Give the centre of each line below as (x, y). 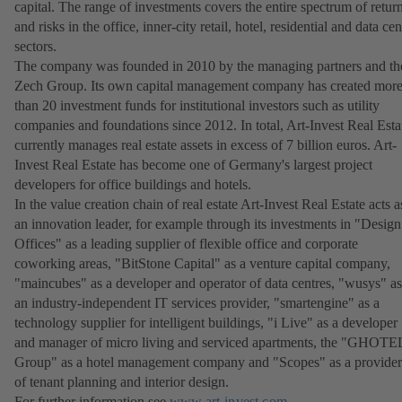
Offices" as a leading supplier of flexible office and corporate (186, 244)
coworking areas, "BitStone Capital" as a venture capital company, (202, 264)
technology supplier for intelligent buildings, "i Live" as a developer (206, 323)
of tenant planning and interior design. (122, 382)
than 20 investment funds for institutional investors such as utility (197, 106)
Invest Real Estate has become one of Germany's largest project (193, 165)
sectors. (35, 47)
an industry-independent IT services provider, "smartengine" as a (197, 303)
